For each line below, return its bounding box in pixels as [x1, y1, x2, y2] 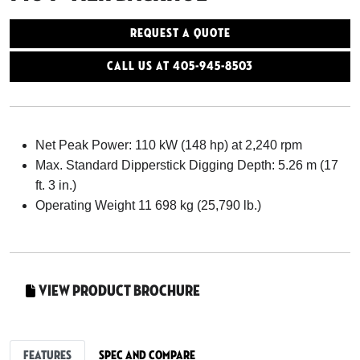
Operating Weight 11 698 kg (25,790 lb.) [35, 198, 261, 213]
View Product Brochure [39, 284, 200, 299]
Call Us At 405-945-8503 [107, 60, 253, 73]
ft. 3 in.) [35, 178, 80, 193]
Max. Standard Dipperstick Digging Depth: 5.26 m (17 [35, 158, 338, 173]
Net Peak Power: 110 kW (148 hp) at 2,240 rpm [35, 138, 302, 153]
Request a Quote [129, 27, 231, 40]
